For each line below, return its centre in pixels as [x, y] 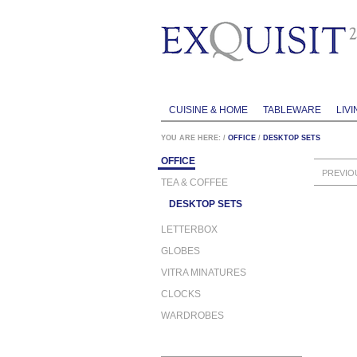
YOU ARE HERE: [191, 137]
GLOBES [180, 251]
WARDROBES [192, 315]
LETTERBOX [189, 229]
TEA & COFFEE [194, 182]
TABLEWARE [292, 110]
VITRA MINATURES [204, 272]
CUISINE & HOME [208, 110]
